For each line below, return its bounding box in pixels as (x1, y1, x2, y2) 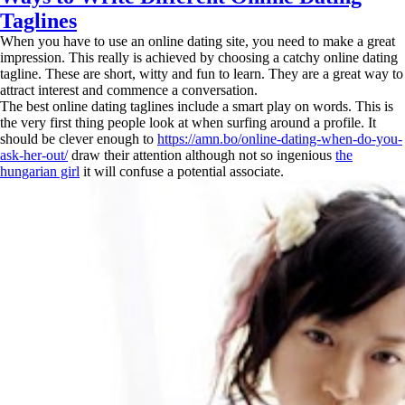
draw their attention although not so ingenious (68, 147, 335, 163)
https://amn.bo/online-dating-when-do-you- (157, 131, 402, 146)
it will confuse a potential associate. (80, 164, 284, 179)
